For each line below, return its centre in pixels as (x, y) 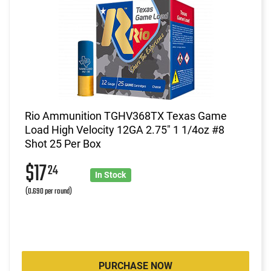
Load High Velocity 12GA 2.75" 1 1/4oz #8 (125, 129)
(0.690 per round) (49, 191)
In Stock (111, 175)
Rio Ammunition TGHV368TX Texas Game (126, 116)
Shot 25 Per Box (63, 143)
